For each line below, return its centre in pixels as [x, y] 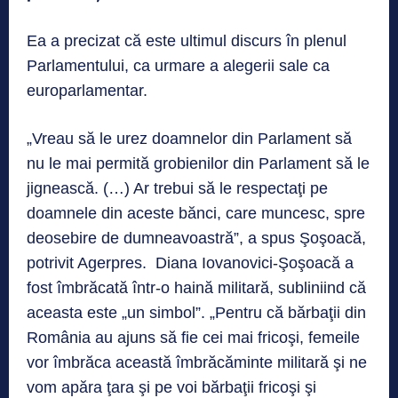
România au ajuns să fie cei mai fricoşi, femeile [193, 338]
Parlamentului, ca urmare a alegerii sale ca [178, 66]
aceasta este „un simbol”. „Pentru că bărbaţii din [196, 313]
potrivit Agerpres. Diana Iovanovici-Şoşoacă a [190, 263]
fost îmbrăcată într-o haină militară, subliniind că [196, 288]
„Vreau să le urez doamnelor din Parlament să [189, 139]
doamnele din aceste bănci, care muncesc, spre [196, 214]
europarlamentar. [87, 91]
